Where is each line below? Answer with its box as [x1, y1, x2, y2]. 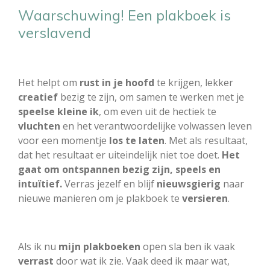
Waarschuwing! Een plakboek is [18, 5, 231, 24]
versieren [182, 191, 228, 205]
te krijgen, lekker [154, 75, 233, 89]
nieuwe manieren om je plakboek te [18, 191, 182, 205]
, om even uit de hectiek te [99, 104, 216, 118]
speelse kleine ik [18, 104, 99, 118]
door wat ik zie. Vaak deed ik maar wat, [54, 254, 230, 268]
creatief [18, 90, 58, 104]
